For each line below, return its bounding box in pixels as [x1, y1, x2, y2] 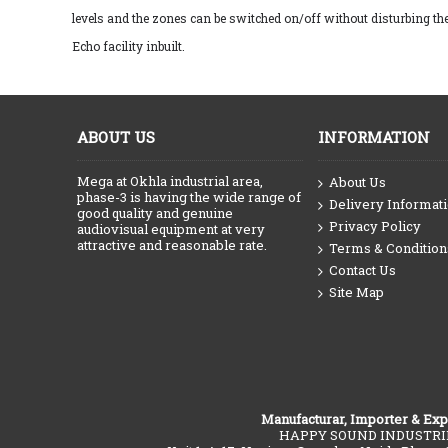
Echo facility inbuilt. [72, 38, 185, 54]
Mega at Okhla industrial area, [77, 172, 263, 190]
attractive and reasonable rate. [77, 236, 267, 254]
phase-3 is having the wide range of [77, 188, 301, 206]
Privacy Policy [329, 217, 421, 236]
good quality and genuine [77, 204, 233, 222]
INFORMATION [318, 127, 430, 147]
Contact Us [329, 261, 396, 280]
